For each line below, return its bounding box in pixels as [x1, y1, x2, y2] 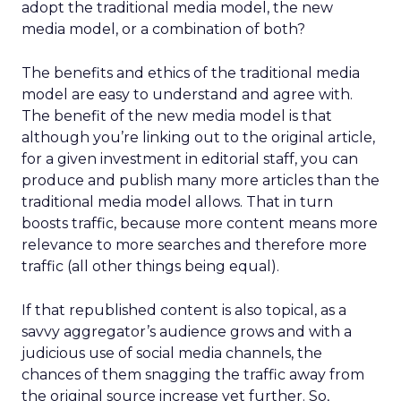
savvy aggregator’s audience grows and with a [21, 323, 352, 340]
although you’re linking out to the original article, [21, 129, 375, 146]
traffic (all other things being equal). [21, 258, 279, 275]
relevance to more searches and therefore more [21, 236, 367, 253]
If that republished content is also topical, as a [21, 302, 346, 319]
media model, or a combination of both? [21, 21, 305, 38]
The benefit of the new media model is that [21, 107, 332, 124]
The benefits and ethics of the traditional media [21, 64, 360, 81]
